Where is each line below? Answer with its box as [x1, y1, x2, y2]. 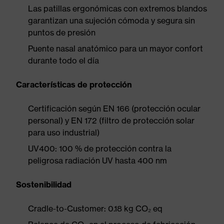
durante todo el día [28, 55, 99, 65]
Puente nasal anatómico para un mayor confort [28, 43, 203, 53]
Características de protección [16, 79, 132, 89]
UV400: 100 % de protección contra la [28, 143, 171, 153]
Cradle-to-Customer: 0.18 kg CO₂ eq [28, 203, 162, 213]
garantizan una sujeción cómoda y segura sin [28, 15, 195, 25]
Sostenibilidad [16, 179, 71, 189]
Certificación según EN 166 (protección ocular [28, 103, 200, 113]
